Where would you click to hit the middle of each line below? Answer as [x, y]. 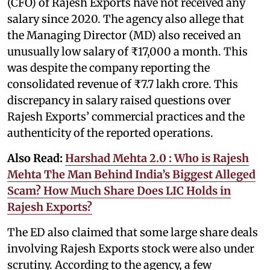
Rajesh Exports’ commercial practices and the [126, 116]
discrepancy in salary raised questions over [119, 100]
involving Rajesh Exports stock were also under [131, 248]
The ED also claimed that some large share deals [133, 232]
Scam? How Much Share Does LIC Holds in [119, 190]
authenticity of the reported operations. [110, 133]
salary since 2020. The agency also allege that [126, 19]
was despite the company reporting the [108, 67]
